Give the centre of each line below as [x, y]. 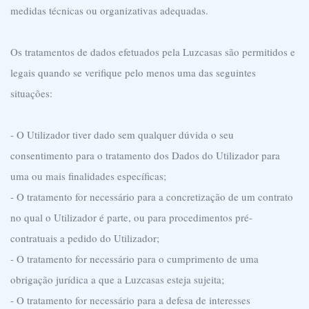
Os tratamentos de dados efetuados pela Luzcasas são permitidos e [153, 52]
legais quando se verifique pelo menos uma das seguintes [133, 72]
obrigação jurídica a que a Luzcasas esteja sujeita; [117, 279]
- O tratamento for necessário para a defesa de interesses [130, 300]
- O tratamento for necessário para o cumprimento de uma [134, 259]
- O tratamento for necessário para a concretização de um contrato [152, 197]
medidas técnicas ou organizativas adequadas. [109, 10]
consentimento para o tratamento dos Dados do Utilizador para [145, 155]
